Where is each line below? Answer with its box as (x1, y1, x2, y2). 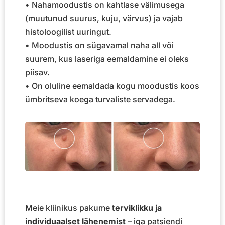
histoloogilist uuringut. (25, 27, 111, 37)
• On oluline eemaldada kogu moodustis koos (25, 81, 199, 91)
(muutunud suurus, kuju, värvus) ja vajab (25, 13, 183, 24)
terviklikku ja (111, 202, 162, 213)
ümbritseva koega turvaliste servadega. (25, 94, 175, 105)
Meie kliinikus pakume (25, 202, 112, 213)
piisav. (25, 67, 50, 78)
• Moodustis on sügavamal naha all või (25, 40, 174, 51)
